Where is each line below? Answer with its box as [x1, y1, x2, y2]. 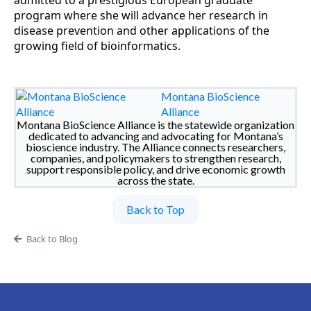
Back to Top [126, 203, 185, 217]
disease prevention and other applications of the [14, 23, 269, 39]
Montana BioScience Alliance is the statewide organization [17, 118, 294, 132]
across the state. [117, 174, 194, 187]
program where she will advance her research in [14, 8, 268, 24]
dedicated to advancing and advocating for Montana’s [28, 129, 283, 143]
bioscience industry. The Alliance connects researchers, [26, 140, 285, 154]
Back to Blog [26, 233, 78, 246]
